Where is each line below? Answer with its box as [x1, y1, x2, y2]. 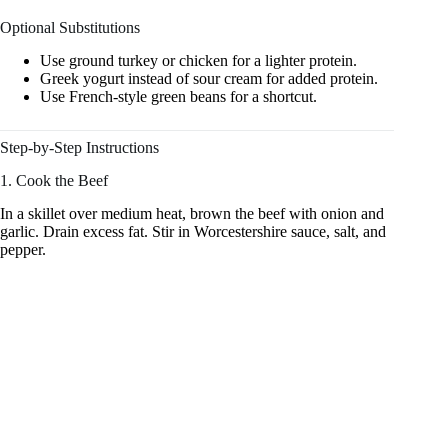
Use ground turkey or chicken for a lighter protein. [40, 52, 357, 70]
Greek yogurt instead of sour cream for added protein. [40, 70, 378, 88]
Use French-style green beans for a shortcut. [40, 88, 317, 106]
